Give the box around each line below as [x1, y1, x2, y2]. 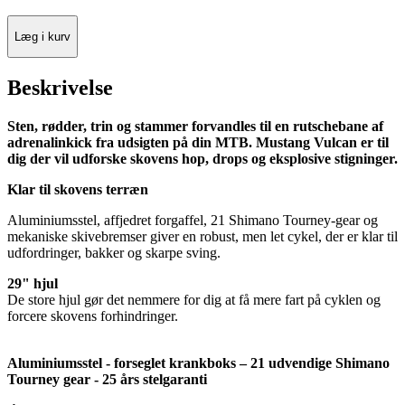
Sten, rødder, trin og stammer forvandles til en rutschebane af [7, 118, 383, 135]
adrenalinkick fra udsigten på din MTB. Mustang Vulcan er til [7, 135, 389, 151]
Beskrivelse [7, 76, 113, 100]
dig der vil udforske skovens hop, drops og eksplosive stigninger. [7, 151, 398, 167]
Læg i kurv [14, 29, 71, 43]
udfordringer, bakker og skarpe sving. [7, 245, 221, 261]
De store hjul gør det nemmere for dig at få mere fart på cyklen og [7, 292, 381, 308]
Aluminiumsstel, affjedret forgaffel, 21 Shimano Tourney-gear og [7, 212, 378, 229]
